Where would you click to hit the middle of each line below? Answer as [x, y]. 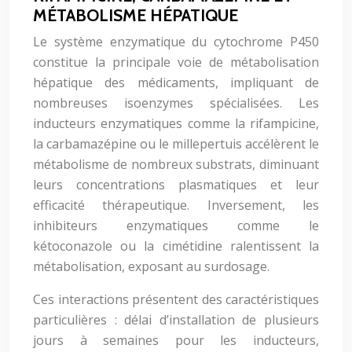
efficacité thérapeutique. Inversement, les [176, 205]
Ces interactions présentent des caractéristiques [176, 299]
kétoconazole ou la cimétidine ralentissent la [176, 246]
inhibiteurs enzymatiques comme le [176, 225]
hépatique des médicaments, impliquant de [176, 82]
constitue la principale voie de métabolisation [176, 62]
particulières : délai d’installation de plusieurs [176, 320]
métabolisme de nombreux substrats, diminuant [176, 164]
